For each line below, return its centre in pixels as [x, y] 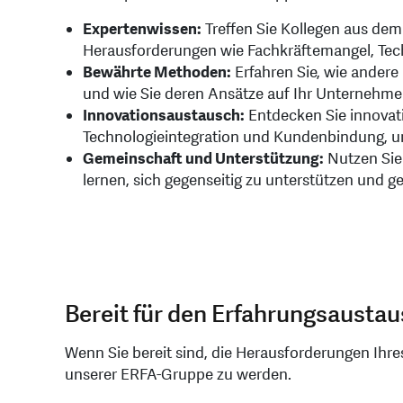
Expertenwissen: [142, 30]
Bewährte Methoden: [157, 73]
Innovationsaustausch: [164, 116]
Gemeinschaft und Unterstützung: [203, 159]
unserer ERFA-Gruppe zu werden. [178, 375]
